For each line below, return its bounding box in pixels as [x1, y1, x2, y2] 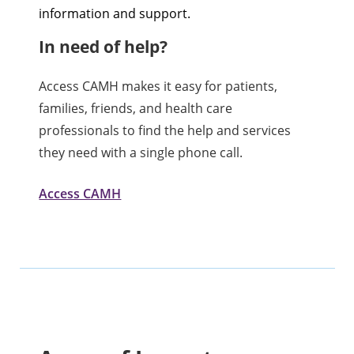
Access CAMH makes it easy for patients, [39, 77, 278, 95]
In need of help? [39, 34, 168, 58]
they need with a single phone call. [39, 143, 243, 161]
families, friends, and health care [39, 99, 233, 117]
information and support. [39, 4, 191, 22]
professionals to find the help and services [39, 121, 292, 139]
